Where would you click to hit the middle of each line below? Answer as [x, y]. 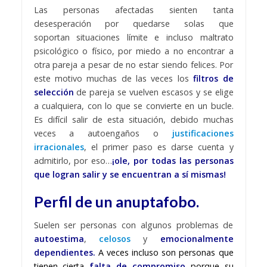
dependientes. [66, 253]
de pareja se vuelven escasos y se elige [153, 92]
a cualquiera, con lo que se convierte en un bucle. [133, 105]
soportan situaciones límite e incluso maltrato [133, 37]
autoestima [59, 239]
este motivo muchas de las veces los [114, 78]
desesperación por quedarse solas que [133, 23]
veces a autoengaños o [103, 133]
